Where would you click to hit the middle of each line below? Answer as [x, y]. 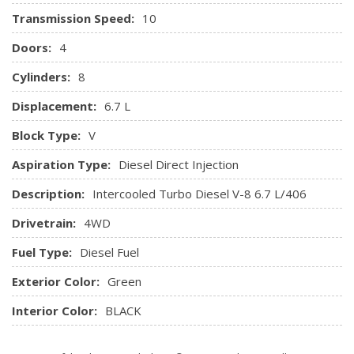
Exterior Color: [56, 281]
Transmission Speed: [73, 18]
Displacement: [54, 105]
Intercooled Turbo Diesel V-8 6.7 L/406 [200, 193]
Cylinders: [41, 76]
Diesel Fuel [109, 252]
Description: [48, 193]
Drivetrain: [44, 222]
